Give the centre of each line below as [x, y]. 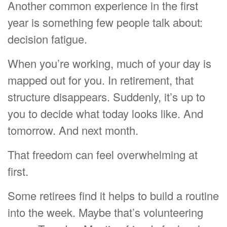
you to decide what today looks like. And [105, 113]
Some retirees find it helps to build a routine [113, 196]
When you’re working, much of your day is [109, 63]
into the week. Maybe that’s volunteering [105, 212]
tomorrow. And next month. [73, 130]
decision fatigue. [47, 39]
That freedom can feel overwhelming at [103, 155]
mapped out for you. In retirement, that [101, 80]
